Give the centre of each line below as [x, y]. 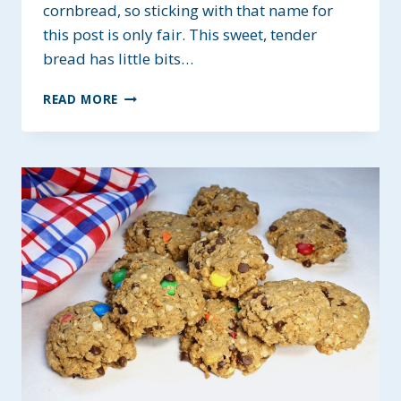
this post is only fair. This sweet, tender [180, 35]
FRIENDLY [149, 170]
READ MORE [81, 99]
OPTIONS [148, 189]
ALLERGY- [149, 151]
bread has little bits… [118, 59]
